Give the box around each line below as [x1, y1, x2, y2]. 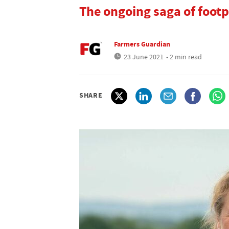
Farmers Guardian [114, 39, 170, 49]
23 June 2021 [124, 52, 164, 61]
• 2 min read [166, 52, 202, 61]
